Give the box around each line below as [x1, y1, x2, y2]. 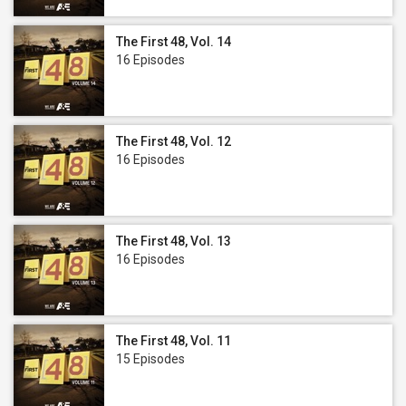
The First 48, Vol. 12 [116, 134, 231, 149]
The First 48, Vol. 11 [116, 333, 231, 348]
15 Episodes [116, 352, 185, 366]
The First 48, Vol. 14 [116, 34, 231, 49]
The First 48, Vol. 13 [116, 234, 231, 248]
